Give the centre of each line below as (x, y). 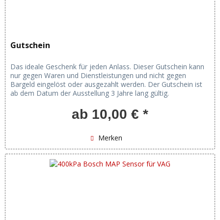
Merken (110, 138)
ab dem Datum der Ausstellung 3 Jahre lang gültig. (90, 93)
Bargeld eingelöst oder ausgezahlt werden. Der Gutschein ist (107, 84)
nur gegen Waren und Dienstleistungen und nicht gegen (98, 76)
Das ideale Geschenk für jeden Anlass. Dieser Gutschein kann (108, 67)
